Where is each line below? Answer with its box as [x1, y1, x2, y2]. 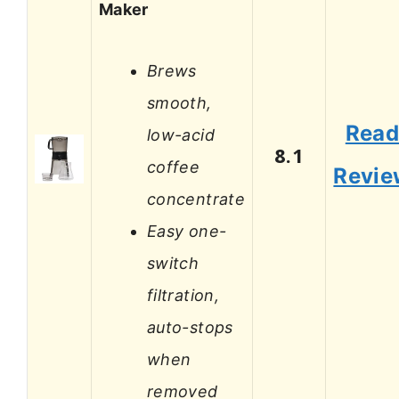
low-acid [147, 125, 215, 144]
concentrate [147, 189, 245, 208]
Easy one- [147, 221, 227, 240]
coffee [147, 157, 200, 176]
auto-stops [147, 317, 233, 337]
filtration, [147, 285, 219, 305]
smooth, [147, 93, 212, 112]
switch [147, 253, 199, 273]
